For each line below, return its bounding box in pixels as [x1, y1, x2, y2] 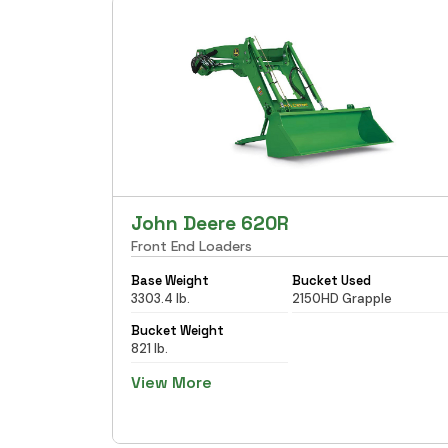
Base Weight [131, 271, 209, 289]
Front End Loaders [131, 236, 252, 255]
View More [131, 371, 212, 393]
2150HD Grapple [291, 289, 392, 307]
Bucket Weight [131, 321, 224, 339]
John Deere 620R [131, 210, 289, 236]
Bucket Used [291, 271, 371, 289]
